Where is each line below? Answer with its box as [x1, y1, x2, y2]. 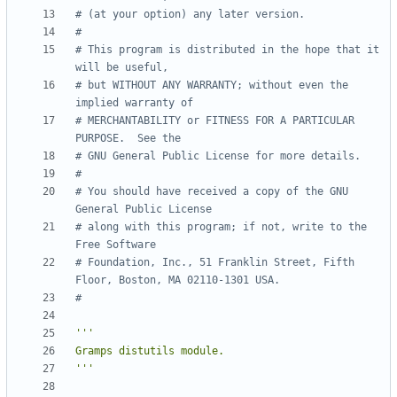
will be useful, [75, 61, 168, 74]
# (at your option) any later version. [75, 8, 305, 21]
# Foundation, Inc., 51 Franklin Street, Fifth [75, 256, 354, 269]
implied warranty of [75, 97, 193, 110]
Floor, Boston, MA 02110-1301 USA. [75, 274, 280, 287]
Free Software [75, 238, 156, 252]
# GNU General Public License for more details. [75, 150, 361, 163]
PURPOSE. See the [75, 132, 181, 145]
